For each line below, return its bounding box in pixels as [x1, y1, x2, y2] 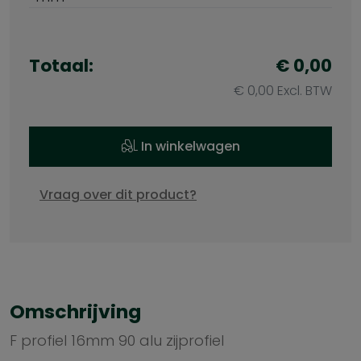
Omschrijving [10, 298, 141, 325]
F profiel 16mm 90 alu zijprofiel [10, 330, 224, 351]
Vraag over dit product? [39, 185, 197, 204]
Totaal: [29, 53, 93, 78]
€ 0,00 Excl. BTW [234, 81, 332, 100]
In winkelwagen [137, 137, 240, 156]
